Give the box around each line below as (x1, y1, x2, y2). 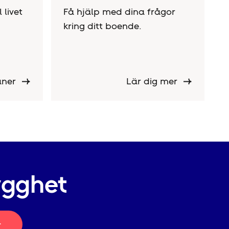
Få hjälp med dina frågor (63, 6, 175, 17)
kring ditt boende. (63, 20, 142, 32)
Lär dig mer (126, 75, 180, 87)
